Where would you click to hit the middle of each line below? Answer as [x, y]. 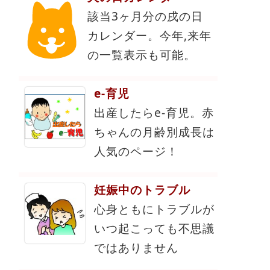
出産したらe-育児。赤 [154, 112]
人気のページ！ [136, 151]
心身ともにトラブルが [154, 209]
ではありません [136, 247]
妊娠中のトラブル [142, 189]
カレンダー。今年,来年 [150, 35]
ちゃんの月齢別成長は [154, 131]
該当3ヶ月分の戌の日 [146, 16]
